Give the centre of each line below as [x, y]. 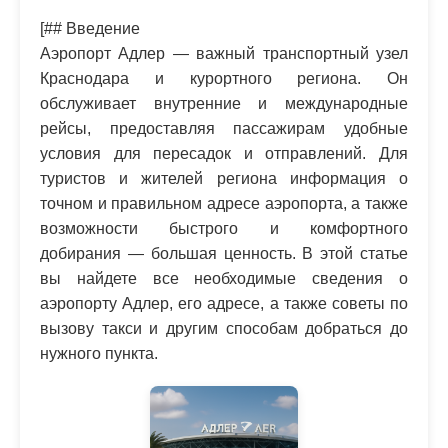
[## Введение [90, 28]
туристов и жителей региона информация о [224, 178]
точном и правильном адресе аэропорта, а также [224, 203]
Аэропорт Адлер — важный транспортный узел [224, 53]
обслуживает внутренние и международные [224, 103]
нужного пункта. [99, 353]
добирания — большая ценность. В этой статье [224, 253]
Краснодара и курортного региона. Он [224, 78]
